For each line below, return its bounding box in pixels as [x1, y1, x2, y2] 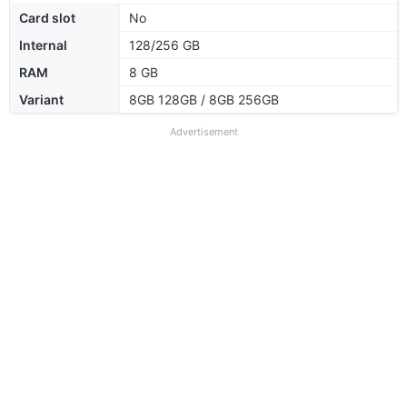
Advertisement [169, 124, 238, 138]
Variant [19, 91, 64, 107]
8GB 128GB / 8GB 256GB [129, 91, 279, 107]
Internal [19, 36, 67, 53]
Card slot [19, 9, 75, 25]
